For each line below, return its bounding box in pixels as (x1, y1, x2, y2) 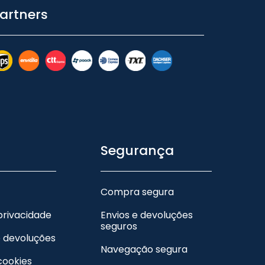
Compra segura (101, 185, 174, 199)
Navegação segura (101, 243, 188, 257)
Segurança (101, 141, 174, 160)
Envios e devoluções (101, 208, 193, 222)
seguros (101, 219, 138, 234)
